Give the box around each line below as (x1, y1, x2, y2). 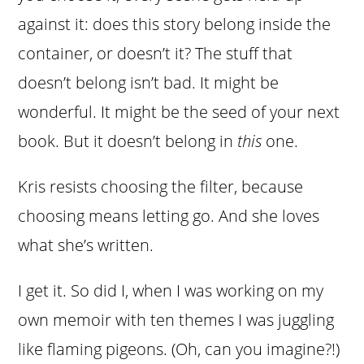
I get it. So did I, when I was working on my (18, 279, 324, 302)
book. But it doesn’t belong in (18, 130, 238, 153)
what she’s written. (18, 234, 158, 257)
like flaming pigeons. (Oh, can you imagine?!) (18, 338, 340, 361)
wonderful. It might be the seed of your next (18, 101, 340, 123)
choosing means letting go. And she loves (18, 205, 320, 227)
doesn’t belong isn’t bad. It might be (18, 71, 279, 94)
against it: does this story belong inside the (18, 13, 331, 36)
